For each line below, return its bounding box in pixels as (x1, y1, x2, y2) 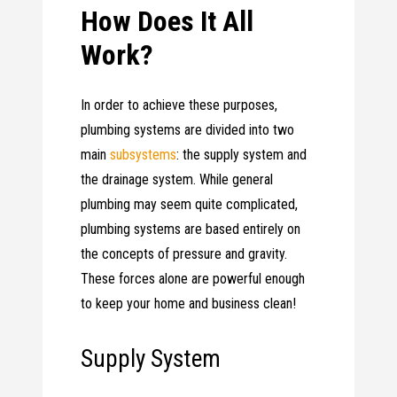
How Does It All (81, 4, 254, 39)
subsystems (110, 146, 177, 164)
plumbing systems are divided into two (81, 121, 295, 139)
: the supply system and (176, 146, 307, 164)
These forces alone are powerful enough (81, 270, 306, 288)
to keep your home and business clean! (81, 295, 297, 313)
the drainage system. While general (81, 171, 274, 189)
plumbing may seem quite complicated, (81, 196, 299, 214)
